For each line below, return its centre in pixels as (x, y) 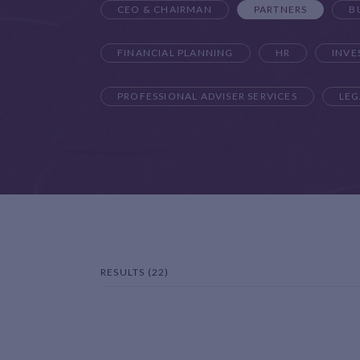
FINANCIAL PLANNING (176, 52)
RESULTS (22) (135, 272)
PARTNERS (280, 9)
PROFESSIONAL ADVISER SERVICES (207, 96)
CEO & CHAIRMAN (165, 9)
